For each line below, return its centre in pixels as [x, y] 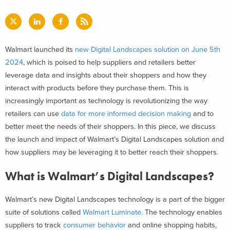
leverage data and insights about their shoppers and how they [106, 75]
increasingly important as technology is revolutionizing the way [106, 101]
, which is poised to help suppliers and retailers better [109, 62]
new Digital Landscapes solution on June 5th [148, 49]
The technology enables [183, 212]
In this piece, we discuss [177, 126]
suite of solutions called [44, 212]
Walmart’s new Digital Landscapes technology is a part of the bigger [115, 199]
